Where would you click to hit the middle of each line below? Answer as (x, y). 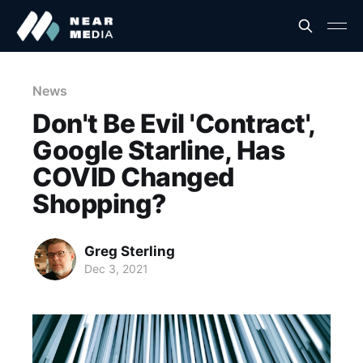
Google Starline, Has (159, 150)
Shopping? (100, 204)
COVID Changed (133, 177)
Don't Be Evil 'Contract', (174, 124)
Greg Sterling (130, 251)
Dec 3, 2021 (116, 268)
